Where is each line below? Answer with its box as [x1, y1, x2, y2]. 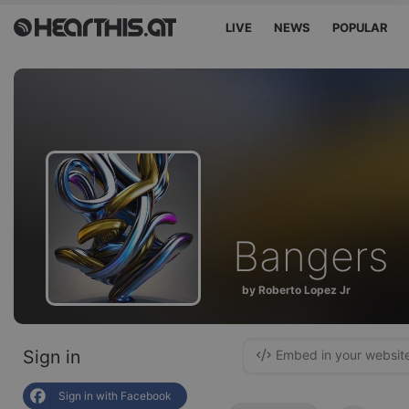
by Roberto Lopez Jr [242, 282, 351, 297]
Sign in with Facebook [58, 389, 172, 403]
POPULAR [332, 20, 389, 35]
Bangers [233, 232, 389, 281]
